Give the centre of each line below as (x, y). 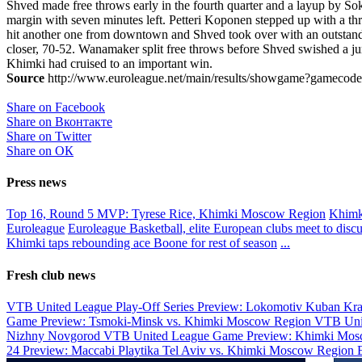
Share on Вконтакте (59, 121)
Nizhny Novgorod (55, 335)
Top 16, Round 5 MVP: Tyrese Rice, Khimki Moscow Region (166, 214)
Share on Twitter (49, 136)
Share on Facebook (56, 107)
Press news (36, 183)
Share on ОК (40, 150)
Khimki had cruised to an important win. (109, 63)
